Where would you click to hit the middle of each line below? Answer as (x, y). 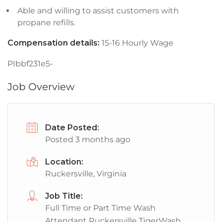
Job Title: (64, 196)
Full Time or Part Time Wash (100, 208)
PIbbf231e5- (30, 64)
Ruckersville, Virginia (86, 174)
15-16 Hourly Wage (137, 43)
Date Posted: (72, 128)
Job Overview (41, 87)
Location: (64, 162)
